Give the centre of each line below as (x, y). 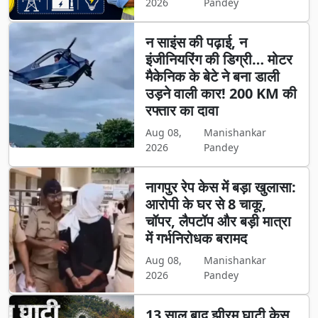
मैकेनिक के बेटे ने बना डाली (212, 77)
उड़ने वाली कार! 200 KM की (221, 94)
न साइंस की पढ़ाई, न (196, 43)
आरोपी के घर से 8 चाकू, (205, 204)
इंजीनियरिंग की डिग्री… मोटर (219, 60)
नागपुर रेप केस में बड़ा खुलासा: (220, 187)
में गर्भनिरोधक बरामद (196, 238)
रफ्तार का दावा (182, 111)
